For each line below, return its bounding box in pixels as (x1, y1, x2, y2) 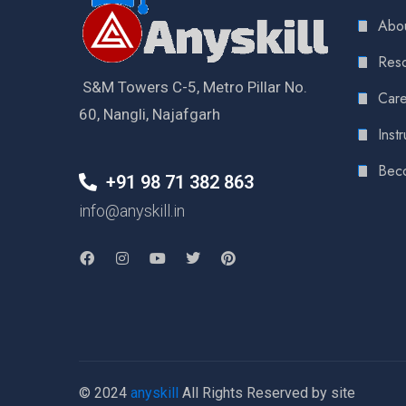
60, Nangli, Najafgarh (79, 105, 220, 124)
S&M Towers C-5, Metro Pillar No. (79, 78, 307, 97)
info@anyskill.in (79, 201, 185, 221)
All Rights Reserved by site (179, 384, 355, 402)
